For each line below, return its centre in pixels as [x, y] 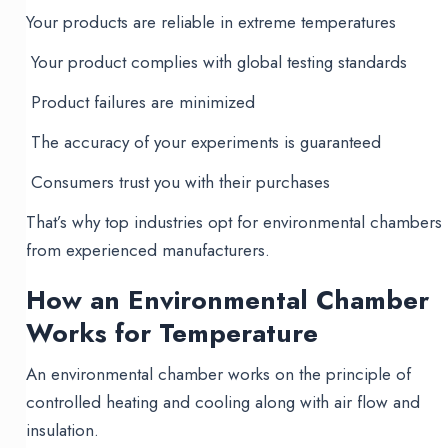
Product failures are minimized [141, 102]
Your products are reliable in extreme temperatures [211, 22]
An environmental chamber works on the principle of [219, 374]
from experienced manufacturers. [148, 250]
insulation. [63, 430]
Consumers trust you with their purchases [178, 182]
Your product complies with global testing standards [217, 62]
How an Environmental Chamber [228, 300]
